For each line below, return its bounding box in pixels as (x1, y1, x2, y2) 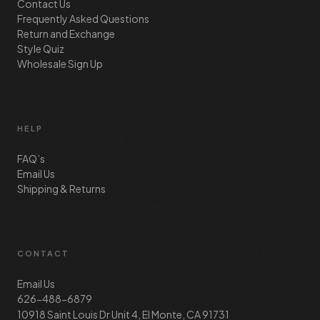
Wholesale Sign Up (17, 56, 103, 70)
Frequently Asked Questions (17, 11, 149, 25)
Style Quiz (17, 41, 64, 55)
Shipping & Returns (17, 181, 106, 195)
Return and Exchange (17, 26, 115, 40)
